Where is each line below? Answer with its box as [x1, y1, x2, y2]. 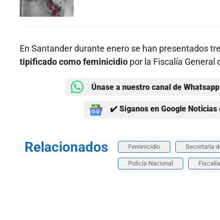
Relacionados [25, 139, 108, 156]
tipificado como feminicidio [20, 56, 128, 67]
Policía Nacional [128, 160, 173, 167]
